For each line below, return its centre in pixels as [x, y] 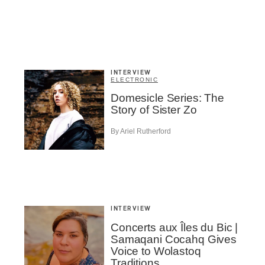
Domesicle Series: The [167, 98]
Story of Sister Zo [154, 109]
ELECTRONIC [134, 79]
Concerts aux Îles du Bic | [174, 228]
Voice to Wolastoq [156, 251]
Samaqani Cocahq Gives [174, 240]
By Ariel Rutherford [141, 132]
